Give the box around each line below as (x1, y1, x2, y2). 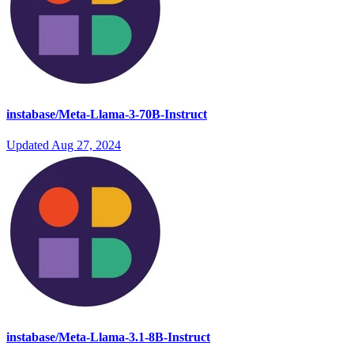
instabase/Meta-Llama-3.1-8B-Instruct (6, 330, 210, 345)
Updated (6, 138, 51, 153)
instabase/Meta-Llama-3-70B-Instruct (6, 107, 207, 121)
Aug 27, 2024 (51, 138, 121, 153)
